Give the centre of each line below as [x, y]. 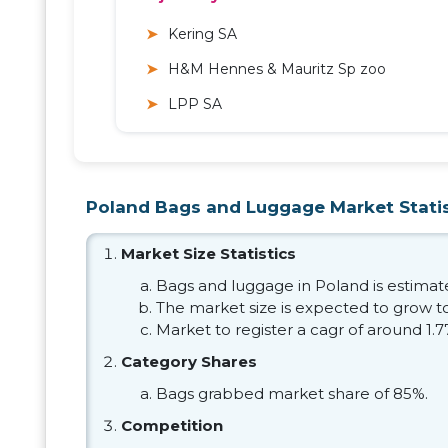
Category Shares [189, 362]
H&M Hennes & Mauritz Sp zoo [277, 69]
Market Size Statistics [208, 254]
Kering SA [202, 34]
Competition [172, 426]
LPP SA [195, 104]
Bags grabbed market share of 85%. [292, 394]
